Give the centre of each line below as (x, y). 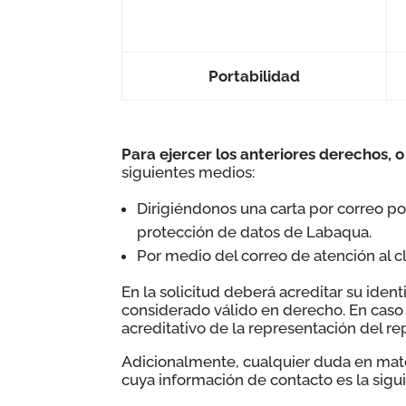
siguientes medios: (188, 172)
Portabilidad (255, 76)
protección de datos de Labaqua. (255, 232)
